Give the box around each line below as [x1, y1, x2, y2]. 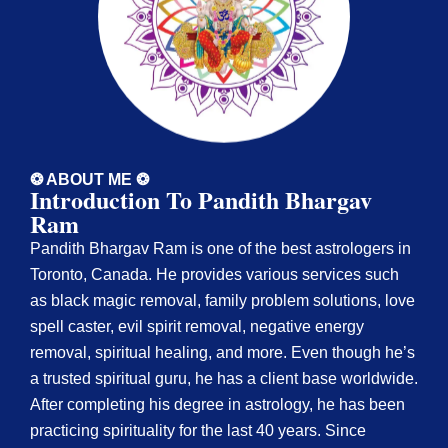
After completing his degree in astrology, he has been [30, 396, 405, 414]
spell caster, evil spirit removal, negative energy [30, 318, 364, 336]
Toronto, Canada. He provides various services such [30, 266, 399, 284]
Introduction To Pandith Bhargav [30, 182, 372, 218]
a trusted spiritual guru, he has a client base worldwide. [30, 370, 418, 388]
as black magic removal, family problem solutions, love [30, 292, 415, 310]
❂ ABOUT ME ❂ [30, 171, 149, 189]
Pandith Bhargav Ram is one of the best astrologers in [30, 240, 411, 258]
